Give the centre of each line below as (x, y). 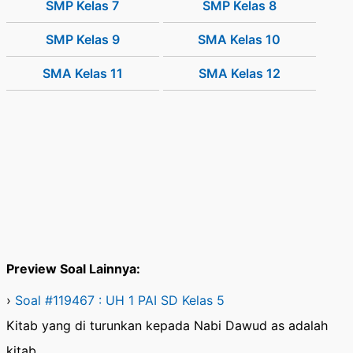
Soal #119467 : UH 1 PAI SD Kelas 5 (120, 301)
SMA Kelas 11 (82, 74)
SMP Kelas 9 (82, 40)
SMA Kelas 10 (240, 40)
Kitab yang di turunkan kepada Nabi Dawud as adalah (167, 326)
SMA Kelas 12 (239, 74)
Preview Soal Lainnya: (73, 269)
